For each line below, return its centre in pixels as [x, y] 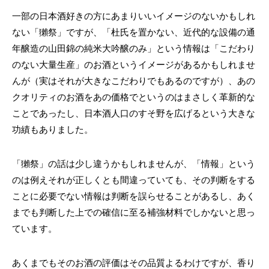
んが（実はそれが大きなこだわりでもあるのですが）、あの [134, 81]
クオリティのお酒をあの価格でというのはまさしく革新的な [134, 97]
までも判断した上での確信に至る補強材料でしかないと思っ [134, 212]
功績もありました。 [53, 129]
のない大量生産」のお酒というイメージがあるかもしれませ [134, 65]
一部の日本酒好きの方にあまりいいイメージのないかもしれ [134, 16]
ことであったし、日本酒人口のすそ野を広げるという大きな [134, 113]
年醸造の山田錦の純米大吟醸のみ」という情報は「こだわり [134, 48]
